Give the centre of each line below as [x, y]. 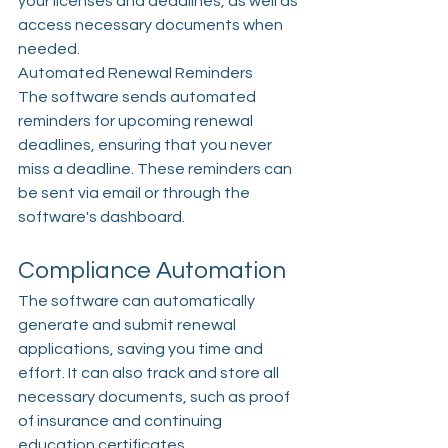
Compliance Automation [152, 271]
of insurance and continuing [121, 421]
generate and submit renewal [128, 325]
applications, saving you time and [142, 349]
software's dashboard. [101, 217]
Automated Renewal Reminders [135, 73]
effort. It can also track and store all [150, 373]
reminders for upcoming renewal [137, 121]
